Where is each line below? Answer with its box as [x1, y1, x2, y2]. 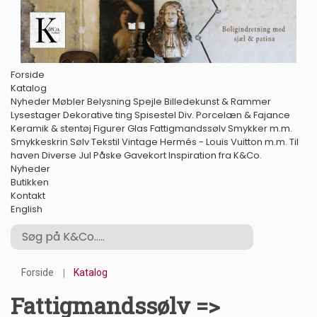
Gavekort [124, 148, 166, 162]
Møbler [52, 94, 85, 108]
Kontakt [11, 188, 45, 202]
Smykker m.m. [228, 121, 292, 135]
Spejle [133, 94, 162, 108]
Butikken [11, 175, 49, 189]
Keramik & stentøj [11, 121, 91, 135]
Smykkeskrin [11, 134, 68, 149]
